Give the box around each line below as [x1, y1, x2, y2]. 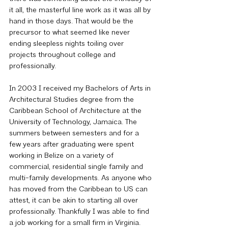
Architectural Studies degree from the [9, 96, 136, 104]
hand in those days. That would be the [9, 18, 135, 25]
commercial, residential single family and [9, 163, 145, 171]
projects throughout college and [9, 51, 118, 59]
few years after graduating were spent [9, 141, 136, 149]
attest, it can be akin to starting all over [9, 197, 140, 205]
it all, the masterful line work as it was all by [9, 7, 153, 14]
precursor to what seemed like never [9, 29, 132, 37]
